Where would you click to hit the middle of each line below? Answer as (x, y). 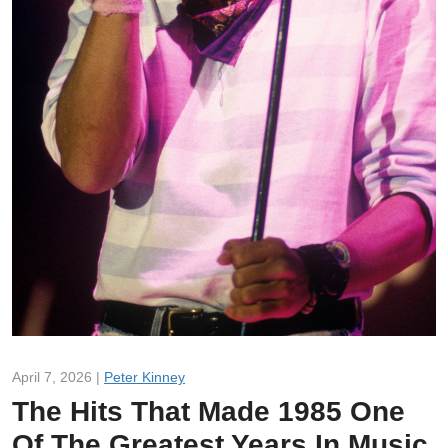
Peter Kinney (144, 376)
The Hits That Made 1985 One (208, 411)
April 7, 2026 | (58, 376)
